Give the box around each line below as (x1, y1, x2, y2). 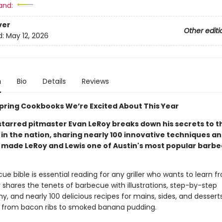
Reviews (81, 76, 109, 86)
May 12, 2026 (5, 31, 49, 41)
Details (42, 76, 66, 86)
